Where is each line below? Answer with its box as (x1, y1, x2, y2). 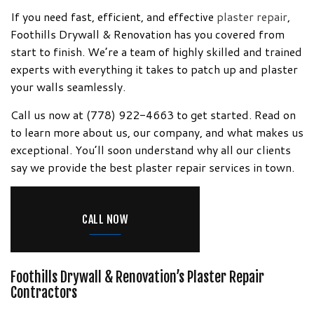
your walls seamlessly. (11, 78, 125, 95)
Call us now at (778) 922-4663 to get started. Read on (11, 106, 296, 123)
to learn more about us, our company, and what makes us (11, 123, 303, 140)
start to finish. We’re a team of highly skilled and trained (11, 43, 302, 60)
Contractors (11, 283, 77, 301)
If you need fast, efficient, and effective (11, 8, 217, 25)
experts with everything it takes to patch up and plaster (11, 60, 298, 77)
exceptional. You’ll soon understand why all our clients (11, 141, 291, 158)
